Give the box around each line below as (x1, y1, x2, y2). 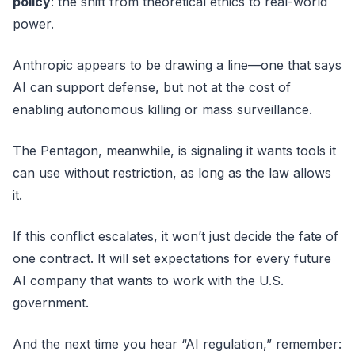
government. (13, 294, 89, 311)
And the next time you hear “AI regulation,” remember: (13, 335, 342, 352)
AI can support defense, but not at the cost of (13, 78, 291, 95)
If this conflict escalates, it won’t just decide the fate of (13, 227, 338, 244)
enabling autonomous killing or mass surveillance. (13, 101, 312, 117)
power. (13, 15, 54, 32)
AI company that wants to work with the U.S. (13, 272, 284, 288)
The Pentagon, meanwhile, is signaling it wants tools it (13, 142, 336, 158)
